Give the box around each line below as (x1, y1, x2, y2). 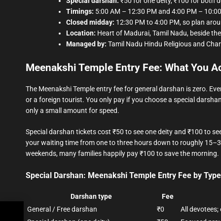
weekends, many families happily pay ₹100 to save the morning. (26, 149, 219, 158)
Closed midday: (66, 18, 114, 27)
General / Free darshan (27, 205, 97, 214)
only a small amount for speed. (26, 107, 119, 115)
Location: (66, 29, 96, 37)
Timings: (66, 7, 94, 16)
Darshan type (70, 192, 112, 201)
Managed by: (66, 40, 107, 48)
